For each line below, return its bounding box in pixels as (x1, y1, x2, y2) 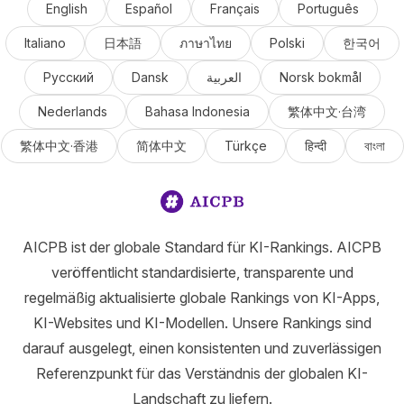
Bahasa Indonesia (145, 104, 250, 119)
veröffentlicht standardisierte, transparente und (50, 263, 353, 281)
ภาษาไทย (179, 35, 232, 50)
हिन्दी (304, 138, 326, 153)
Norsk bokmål (279, 69, 362, 85)
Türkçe (224, 138, 267, 153)
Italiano (23, 35, 66, 50)
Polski (269, 35, 305, 50)
